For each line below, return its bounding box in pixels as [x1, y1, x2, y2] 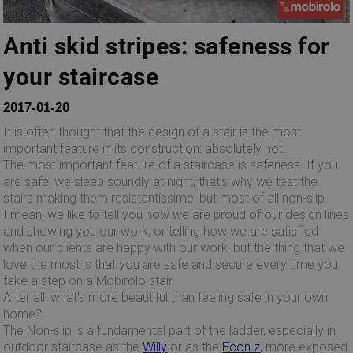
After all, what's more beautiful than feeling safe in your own [3, 290, 329, 306]
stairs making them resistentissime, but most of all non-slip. [3, 191, 329, 206]
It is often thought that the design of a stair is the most [3, 124, 302, 140]
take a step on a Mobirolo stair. [3, 273, 176, 289]
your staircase [3, 63, 159, 91]
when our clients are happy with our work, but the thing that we [3, 240, 345, 256]
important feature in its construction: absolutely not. [3, 141, 287, 157]
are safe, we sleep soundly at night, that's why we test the [3, 174, 318, 190]
